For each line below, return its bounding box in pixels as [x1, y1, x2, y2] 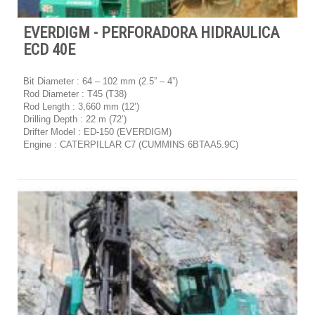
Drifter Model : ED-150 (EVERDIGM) [22, 127, 172, 138]
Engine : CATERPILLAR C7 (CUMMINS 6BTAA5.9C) [22, 139, 238, 150]
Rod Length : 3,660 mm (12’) [22, 101, 139, 112]
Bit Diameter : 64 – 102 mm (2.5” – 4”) [22, 76, 178, 87]
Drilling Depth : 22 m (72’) [22, 114, 127, 125]
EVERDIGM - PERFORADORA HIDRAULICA [22, 24, 279, 42]
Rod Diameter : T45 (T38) [22, 89, 127, 100]
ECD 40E [22, 41, 75, 59]
